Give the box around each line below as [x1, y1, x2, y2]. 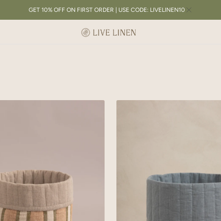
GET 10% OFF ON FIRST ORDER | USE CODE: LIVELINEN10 [28, 6, 185, 13]
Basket [116, 121, 137, 130]
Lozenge [116, 111, 143, 119]
